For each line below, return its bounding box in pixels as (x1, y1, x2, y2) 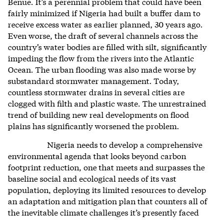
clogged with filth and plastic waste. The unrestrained (8, 97, 206, 109)
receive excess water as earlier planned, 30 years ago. (8, 18, 203, 29)
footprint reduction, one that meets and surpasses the (8, 161, 205, 172)
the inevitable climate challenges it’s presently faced (8, 206, 199, 218)
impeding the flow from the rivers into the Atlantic (8, 52, 194, 63)
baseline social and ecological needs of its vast (8, 172, 176, 184)
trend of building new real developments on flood (8, 108, 189, 120)
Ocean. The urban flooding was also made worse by (8, 63, 196, 75)
